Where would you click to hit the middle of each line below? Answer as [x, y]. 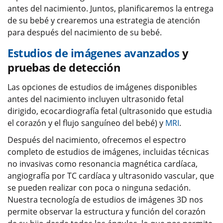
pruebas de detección [64, 67]
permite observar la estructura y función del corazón [107, 212]
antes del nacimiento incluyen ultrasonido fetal [96, 99]
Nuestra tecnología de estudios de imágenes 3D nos [105, 200]
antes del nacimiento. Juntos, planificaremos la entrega [111, 9]
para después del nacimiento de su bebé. [85, 33]
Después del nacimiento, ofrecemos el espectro [97, 140]
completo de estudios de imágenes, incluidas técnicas [108, 152]
